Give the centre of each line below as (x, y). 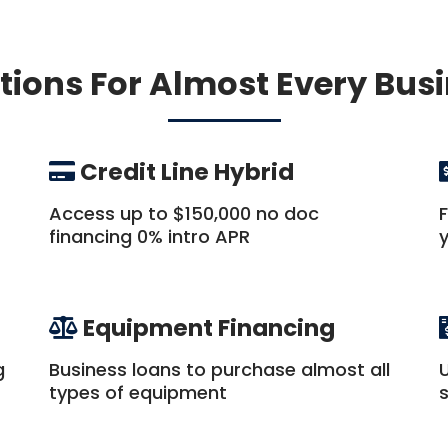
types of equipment (138, 392)
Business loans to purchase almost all (219, 369)
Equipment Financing (209, 328)
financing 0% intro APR (149, 236)
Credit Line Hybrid (187, 172)
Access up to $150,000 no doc (184, 213)
